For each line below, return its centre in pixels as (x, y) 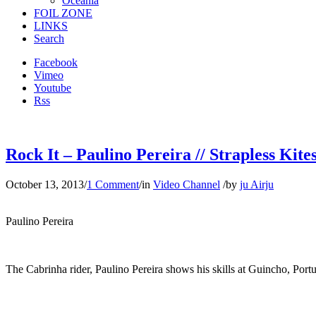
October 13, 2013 (45, 184)
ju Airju (257, 184)
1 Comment (113, 184)
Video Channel (187, 184)
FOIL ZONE (63, 13)
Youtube (53, 88)
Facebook (56, 62)
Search (49, 38)
